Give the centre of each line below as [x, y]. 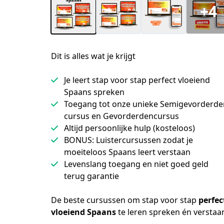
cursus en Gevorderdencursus [121, 116]
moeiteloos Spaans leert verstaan [127, 152]
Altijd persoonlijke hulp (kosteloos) [129, 128]
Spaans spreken [94, 92]
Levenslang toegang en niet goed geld [136, 164]
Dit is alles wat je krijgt [93, 56]
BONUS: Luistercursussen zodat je [128, 140]
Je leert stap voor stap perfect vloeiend [137, 80]
